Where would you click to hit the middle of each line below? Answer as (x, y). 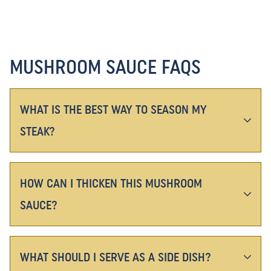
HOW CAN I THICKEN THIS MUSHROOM (111, 184)
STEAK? (38, 132)
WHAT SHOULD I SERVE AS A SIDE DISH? (116, 257)
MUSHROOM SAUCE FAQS (105, 67)
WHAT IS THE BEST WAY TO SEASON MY (113, 110)
